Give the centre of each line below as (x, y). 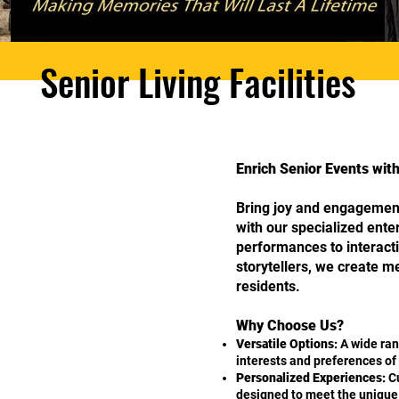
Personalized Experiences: (311, 378)
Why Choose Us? (290, 326)
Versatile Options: (287, 344)
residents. (268, 286)
